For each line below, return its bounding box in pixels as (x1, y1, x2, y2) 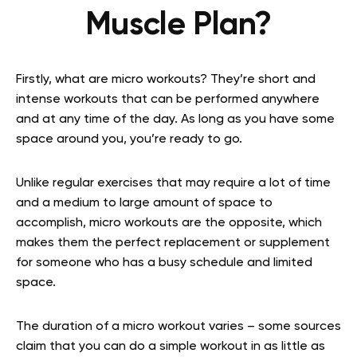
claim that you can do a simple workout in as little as (16, 339, 325, 353)
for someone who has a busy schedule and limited (16, 256, 312, 269)
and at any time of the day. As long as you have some (16, 112, 335, 126)
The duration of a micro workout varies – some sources (16, 320, 341, 333)
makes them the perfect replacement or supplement (16, 236, 330, 249)
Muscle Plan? (84, 9, 273, 41)
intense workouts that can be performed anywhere (16, 92, 320, 106)
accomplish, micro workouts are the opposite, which (16, 216, 322, 229)
